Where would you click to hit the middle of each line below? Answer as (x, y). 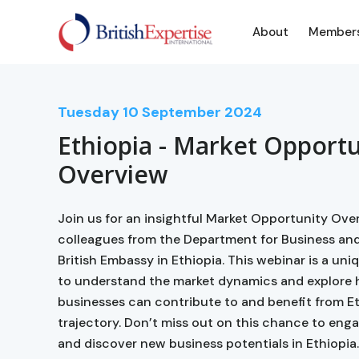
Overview (113, 174)
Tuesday (89, 112)
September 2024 (202, 112)
